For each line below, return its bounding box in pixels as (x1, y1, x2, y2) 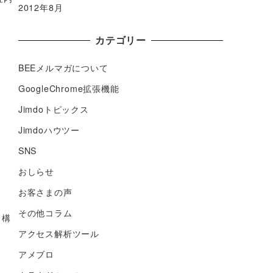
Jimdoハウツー (18, 123, 80, 136)
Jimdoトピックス (18, 102, 89, 115)
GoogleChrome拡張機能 (18, 82, 119, 94)
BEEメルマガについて (18, 61, 108, 74)
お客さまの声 (18, 185, 73, 198)
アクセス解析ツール (18, 227, 100, 240)
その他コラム (18, 206, 73, 219)
